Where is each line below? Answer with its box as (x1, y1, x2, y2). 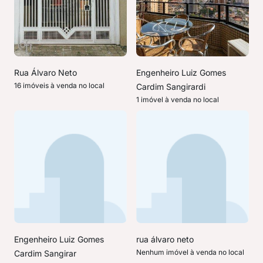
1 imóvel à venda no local (136, 95, 219, 104)
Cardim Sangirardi (136, 82, 205, 92)
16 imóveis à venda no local (14, 81, 104, 90)
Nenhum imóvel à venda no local (136, 248, 244, 257)
